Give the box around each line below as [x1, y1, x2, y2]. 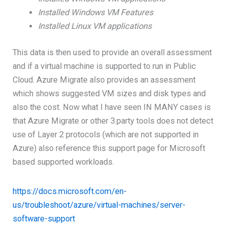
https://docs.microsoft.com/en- [13, 186, 127, 197]
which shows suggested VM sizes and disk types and [13, 88, 206, 98]
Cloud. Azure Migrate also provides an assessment [13, 74, 196, 85]
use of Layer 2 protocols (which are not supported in [13, 129, 199, 139]
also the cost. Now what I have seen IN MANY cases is [13, 102, 211, 112]
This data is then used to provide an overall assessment [13, 47, 212, 57]
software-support [13, 214, 75, 224]
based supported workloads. [13, 157, 115, 167]
